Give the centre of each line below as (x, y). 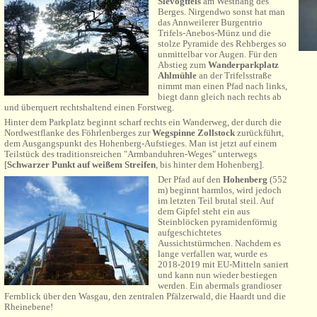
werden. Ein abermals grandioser (220, 286)
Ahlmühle (177, 75)
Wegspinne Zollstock (194, 133)
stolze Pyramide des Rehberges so (222, 44)
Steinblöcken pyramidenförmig (218, 222)
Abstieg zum (183, 65)
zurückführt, (259, 133)
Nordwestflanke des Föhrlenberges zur (78, 133)
